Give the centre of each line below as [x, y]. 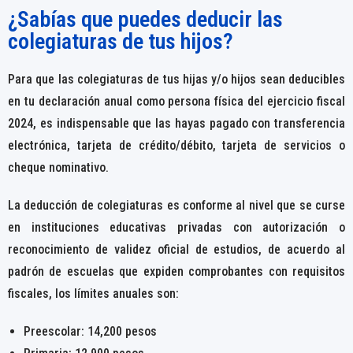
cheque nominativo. [58, 167]
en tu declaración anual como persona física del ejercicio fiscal [176, 101]
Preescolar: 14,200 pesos [90, 331]
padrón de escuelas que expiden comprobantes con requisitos [176, 271]
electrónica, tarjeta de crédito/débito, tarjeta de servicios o [176, 145]
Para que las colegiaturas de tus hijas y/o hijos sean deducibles [176, 79]
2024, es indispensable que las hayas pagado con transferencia [176, 123]
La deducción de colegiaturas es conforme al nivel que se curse [176, 205]
